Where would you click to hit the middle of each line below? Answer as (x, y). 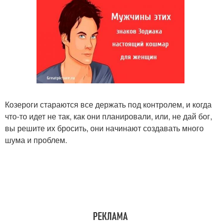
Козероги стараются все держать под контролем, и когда (108, 104)
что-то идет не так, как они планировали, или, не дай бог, (109, 116)
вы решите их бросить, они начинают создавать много (104, 128)
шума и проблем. (36, 140)
